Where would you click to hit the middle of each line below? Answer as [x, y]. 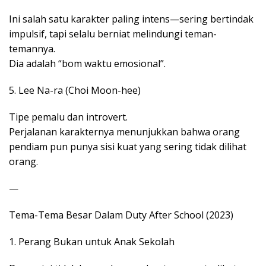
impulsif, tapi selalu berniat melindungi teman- [113, 34]
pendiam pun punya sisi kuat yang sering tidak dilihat [128, 147]
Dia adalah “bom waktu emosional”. [87, 64]
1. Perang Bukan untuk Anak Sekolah [92, 242]
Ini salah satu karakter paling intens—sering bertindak [131, 19]
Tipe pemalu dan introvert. [68, 117]
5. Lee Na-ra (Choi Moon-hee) [75, 91]
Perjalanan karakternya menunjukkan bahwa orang [124, 132]
